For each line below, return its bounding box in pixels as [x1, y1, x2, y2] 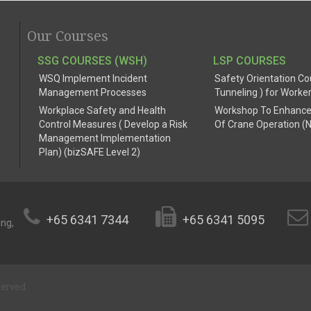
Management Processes [39, 87, 146, 98]
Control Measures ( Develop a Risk [39, 119, 187, 130]
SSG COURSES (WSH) [37, 54, 147, 67]
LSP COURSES [213, 54, 287, 67]
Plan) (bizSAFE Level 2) [39, 146, 140, 158]
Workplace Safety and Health [39, 105, 166, 116]
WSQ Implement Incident [39, 73, 147, 84]
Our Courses [27, 28, 108, 44]
